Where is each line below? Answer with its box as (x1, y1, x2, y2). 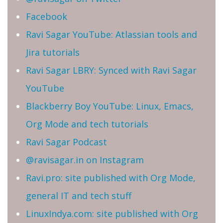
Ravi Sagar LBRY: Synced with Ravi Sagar (26, 64, 197, 77)
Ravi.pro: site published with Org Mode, (26, 172, 196, 184)
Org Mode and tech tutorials (26, 118, 148, 130)
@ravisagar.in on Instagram (26, 154, 144, 166)
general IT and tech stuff (26, 190, 131, 202)
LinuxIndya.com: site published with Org (26, 208, 198, 220)
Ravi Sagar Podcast (26, 136, 107, 148)
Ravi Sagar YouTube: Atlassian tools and (26, 28, 197, 41)
